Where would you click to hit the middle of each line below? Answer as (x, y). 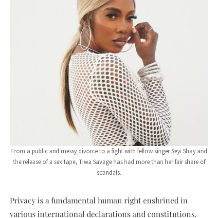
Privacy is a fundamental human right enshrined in (99, 200)
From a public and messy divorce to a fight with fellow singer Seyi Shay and (109, 151)
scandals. (109, 172)
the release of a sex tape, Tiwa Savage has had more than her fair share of (109, 162)
